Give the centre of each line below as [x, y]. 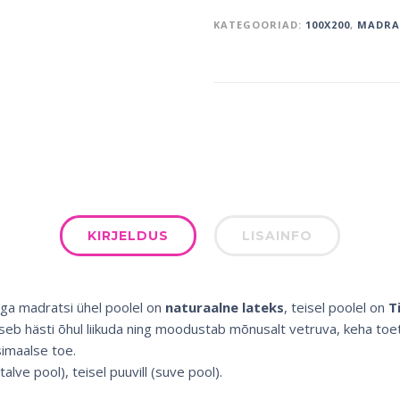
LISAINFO [277, 235]
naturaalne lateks [224, 307]
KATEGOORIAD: [259, 24]
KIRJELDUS [128, 235]
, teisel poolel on [334, 307]
